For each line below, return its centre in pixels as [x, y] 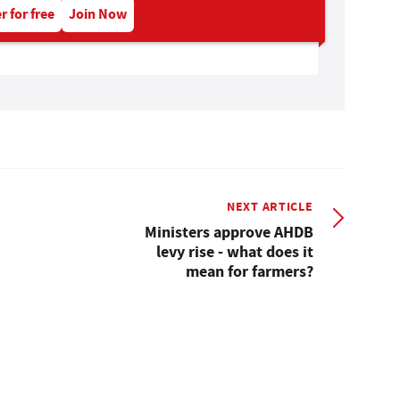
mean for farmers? [249, 271]
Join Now [98, 13]
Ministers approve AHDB [229, 232]
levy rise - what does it [234, 251]
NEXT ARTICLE [270, 206]
